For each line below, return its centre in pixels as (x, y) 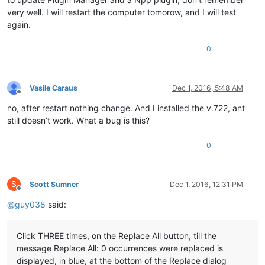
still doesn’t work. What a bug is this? (78, 120)
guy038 (30, 204)
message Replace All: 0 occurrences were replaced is (120, 248)
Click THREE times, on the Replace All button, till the (117, 235)
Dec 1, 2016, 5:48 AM (208, 88)
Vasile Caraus (54, 88)
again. (19, 24)
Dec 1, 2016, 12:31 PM (206, 184)
